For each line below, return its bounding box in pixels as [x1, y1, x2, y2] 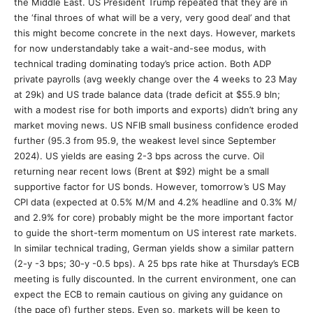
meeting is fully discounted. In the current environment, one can [14, 273, 296, 284]
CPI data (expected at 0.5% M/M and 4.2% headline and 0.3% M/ [14, 196, 297, 208]
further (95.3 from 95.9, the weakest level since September [14, 135, 276, 146]
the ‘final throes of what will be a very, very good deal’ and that [14, 12, 291, 23]
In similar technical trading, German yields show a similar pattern [14, 242, 294, 254]
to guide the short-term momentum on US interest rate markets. [14, 227, 297, 238]
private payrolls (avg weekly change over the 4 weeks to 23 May [14, 73, 297, 85]
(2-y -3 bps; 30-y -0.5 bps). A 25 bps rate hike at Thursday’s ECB [14, 258, 299, 269]
